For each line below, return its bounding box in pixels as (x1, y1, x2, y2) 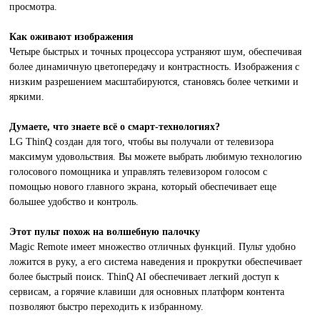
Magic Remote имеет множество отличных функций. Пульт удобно (9, 241, 296, 252)
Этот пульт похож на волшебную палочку (9, 226, 201, 237)
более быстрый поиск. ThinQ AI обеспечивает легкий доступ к (9, 271, 280, 282)
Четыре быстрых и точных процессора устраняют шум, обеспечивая (9, 46, 302, 57)
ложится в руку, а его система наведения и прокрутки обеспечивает (9, 256, 303, 267)
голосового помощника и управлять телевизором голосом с (9, 166, 268, 177)
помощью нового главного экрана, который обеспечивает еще (9, 181, 277, 192)
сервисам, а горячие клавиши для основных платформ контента (9, 286, 285, 297)
